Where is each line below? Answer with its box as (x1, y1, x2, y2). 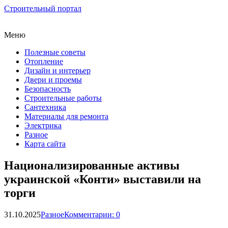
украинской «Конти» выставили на (4, 172, 201, 186)
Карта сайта (24, 139, 66, 148)
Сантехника (24, 103, 66, 111)
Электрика (24, 121, 62, 130)
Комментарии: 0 (64, 210, 120, 219)
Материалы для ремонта (24, 112, 108, 121)
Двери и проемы (24, 75, 82, 84)
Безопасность (24, 84, 71, 93)
